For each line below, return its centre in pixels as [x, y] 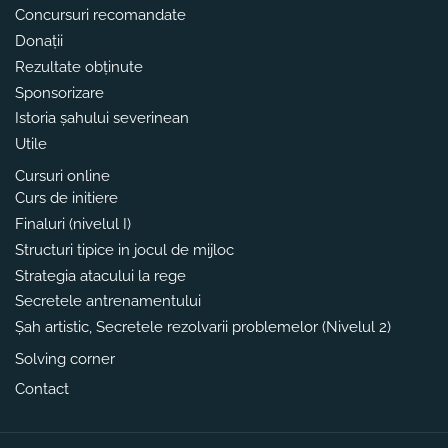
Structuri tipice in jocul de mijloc [124, 249]
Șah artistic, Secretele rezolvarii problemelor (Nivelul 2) [203, 327]
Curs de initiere [66, 198]
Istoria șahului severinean [102, 118]
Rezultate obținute [79, 66]
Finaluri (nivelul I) [73, 224]
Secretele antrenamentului [108, 301]
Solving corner [65, 359]
